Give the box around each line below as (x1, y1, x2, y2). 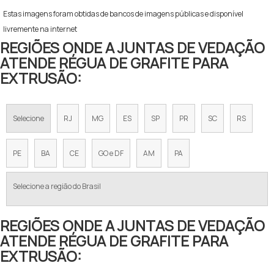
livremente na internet (3, 23, 77, 34)
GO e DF (98, 147, 124, 158)
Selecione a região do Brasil (13, 180, 101, 191)
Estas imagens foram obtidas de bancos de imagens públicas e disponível (3, 8, 243, 19)
